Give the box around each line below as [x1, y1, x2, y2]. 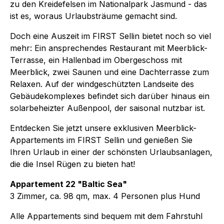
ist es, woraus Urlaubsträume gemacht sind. [10, 10, 177, 21]
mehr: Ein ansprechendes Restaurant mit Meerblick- [10, 42, 207, 53]
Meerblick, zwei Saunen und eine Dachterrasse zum [10, 66, 209, 77]
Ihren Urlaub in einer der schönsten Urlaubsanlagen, [10, 146, 212, 157]
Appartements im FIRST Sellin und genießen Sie [10, 134, 192, 145]
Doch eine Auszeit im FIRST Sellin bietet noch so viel [10, 30, 211, 41]
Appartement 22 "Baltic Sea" [10, 178, 127, 189]
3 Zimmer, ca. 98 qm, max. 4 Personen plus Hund [10, 190, 200, 201]
